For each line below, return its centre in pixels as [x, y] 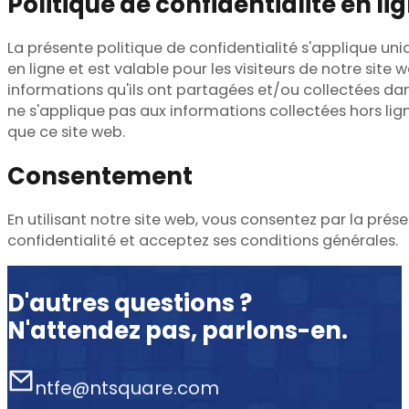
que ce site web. [66, 132]
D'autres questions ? [130, 303]
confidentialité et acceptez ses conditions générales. [203, 240]
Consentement [100, 176]
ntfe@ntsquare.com [126, 388]
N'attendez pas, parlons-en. [178, 330]
